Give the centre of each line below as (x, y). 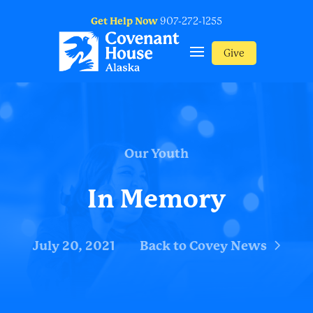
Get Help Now (124, 21)
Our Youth (156, 154)
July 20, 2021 (74, 246)
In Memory (156, 199)
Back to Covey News (203, 246)
